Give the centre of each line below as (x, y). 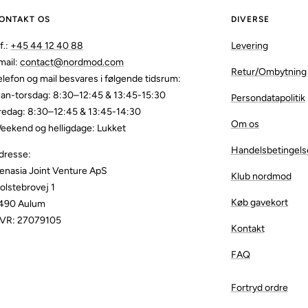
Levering (249, 46)
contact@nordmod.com (72, 63)
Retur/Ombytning (268, 72)
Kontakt (247, 229)
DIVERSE (250, 20)
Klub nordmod (261, 177)
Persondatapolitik (268, 98)
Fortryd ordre (259, 288)
